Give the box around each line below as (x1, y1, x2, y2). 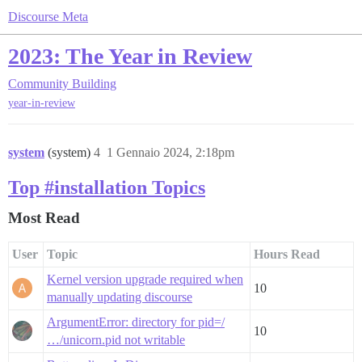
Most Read (8, 209, 80, 227)
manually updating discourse (47, 290, 192, 305)
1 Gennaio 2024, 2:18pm (107, 145, 234, 160)
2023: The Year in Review (8, 44, 252, 69)
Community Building (8, 77, 116, 90)
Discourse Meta (8, 10, 88, 23)
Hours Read (254, 247, 320, 262)
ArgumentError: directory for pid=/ (47, 315, 225, 330)
